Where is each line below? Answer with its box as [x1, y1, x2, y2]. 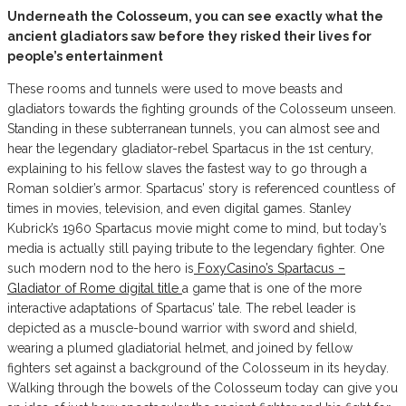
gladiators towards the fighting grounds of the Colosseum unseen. [7, 101, 396, 117]
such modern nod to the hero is [7, 261, 194, 276]
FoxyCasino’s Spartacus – [194, 261, 345, 276]
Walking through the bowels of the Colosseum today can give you [7, 381, 398, 396]
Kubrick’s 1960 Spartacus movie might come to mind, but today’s [7, 221, 387, 237]
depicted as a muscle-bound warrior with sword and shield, [7, 321, 357, 336]
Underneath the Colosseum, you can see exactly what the [7, 9, 383, 24]
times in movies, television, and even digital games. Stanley [7, 201, 352, 217]
